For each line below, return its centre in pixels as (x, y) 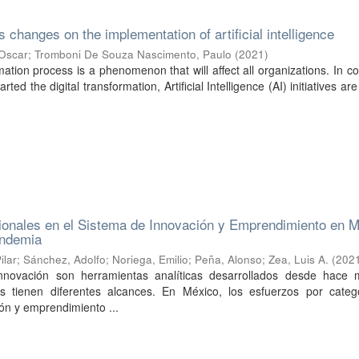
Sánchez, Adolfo (65, 259)
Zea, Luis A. (299, 259)
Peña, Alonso (229, 259)
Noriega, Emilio (151, 259)
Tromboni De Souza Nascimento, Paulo (133, 54)
